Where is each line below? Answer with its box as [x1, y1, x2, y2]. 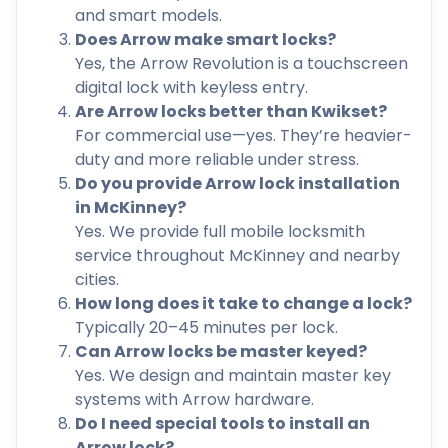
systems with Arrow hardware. [75, 387, 314, 411]
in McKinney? [75, 195, 186, 219]
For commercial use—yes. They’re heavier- [75, 123, 412, 147]
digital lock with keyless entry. [75, 75, 308, 99]
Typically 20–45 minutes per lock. [75, 315, 338, 339]
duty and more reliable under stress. [75, 147, 359, 171]
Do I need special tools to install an [75, 411, 370, 435]
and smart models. [75, 3, 222, 27]
